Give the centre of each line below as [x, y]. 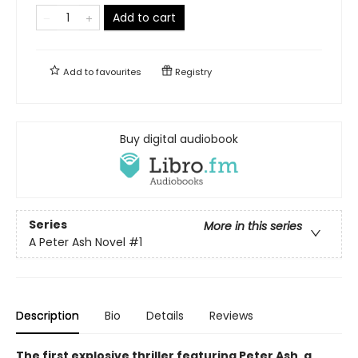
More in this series [253, 227]
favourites [119, 72]
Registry [192, 72]
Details [165, 315]
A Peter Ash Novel [77, 243]
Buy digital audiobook [179, 139]
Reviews [231, 315]
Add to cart [144, 17]
